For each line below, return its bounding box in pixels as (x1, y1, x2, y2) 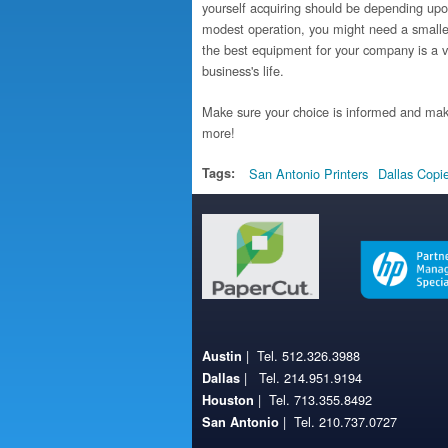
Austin (202, 347, 242, 365)
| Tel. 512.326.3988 (242, 346, 360, 365)
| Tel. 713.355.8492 (254, 390, 372, 409)
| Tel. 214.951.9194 (240, 368, 362, 387)
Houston (202, 391, 254, 409)
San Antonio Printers (249, 164, 368, 183)
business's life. (202, 61, 284, 80)
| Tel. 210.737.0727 (279, 412, 397, 431)
